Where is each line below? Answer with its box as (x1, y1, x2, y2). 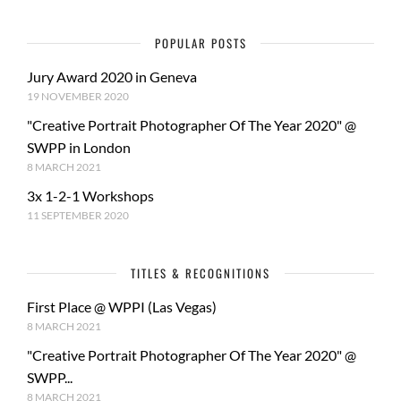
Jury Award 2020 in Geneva (27, 68, 197, 86)
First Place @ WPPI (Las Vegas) (27, 298, 217, 316)
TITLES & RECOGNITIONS (131, 264, 270, 283)
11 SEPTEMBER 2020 (27, 209, 129, 223)
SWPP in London (27, 139, 131, 157)
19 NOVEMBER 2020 (27, 90, 129, 104)
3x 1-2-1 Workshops (27, 187, 154, 205)
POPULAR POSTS (154, 34, 247, 53)
